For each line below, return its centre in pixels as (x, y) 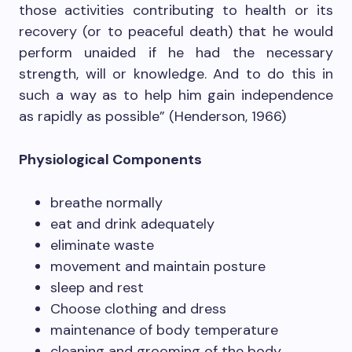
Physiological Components (110, 159)
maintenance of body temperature (164, 330)
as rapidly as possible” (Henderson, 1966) (152, 116)
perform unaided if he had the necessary (176, 52)
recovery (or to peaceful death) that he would (176, 31)
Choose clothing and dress (138, 308)
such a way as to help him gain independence (176, 95)
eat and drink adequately (132, 224)
